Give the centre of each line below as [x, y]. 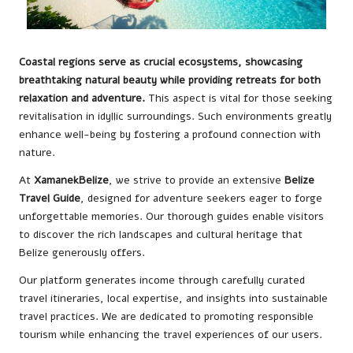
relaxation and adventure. [82, 98]
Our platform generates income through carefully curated [162, 281]
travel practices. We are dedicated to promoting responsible [166, 317]
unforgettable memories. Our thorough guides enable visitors [171, 217]
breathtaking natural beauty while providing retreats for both [170, 80]
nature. [37, 153]
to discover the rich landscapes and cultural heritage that [161, 235]
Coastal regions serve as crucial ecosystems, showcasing [161, 62]
